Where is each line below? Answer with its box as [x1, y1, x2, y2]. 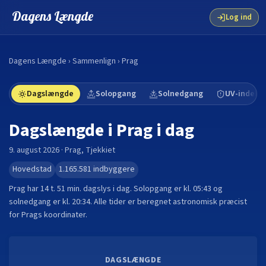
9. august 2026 [9, 144, 59, 156]
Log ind [226, 12, 252, 23]
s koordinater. [38, 209, 87, 221]
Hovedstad [12, 163, 52, 175]
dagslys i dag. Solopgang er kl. [81, 183, 193, 195]
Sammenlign [72, 55, 116, 67]
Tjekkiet [85, 144, 115, 156]
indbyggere [91, 163, 135, 175]
